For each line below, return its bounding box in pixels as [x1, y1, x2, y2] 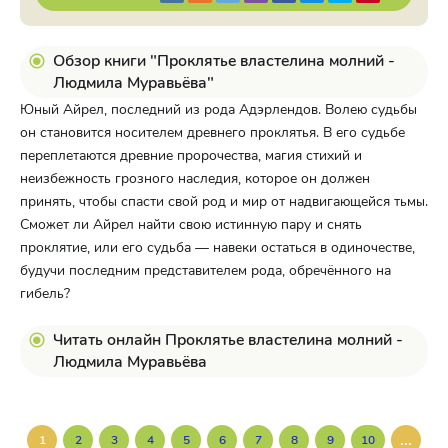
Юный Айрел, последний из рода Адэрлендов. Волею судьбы [20, 100, 417, 119]
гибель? [20, 284, 70, 303]
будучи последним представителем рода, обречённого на [20, 261, 391, 280]
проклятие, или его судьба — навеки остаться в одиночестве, [20, 238, 415, 257]
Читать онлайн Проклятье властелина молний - [53, 329, 403, 351]
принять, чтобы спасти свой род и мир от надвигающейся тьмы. [20, 192, 428, 211]
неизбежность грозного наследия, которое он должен [20, 169, 370, 188]
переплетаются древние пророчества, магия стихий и [20, 146, 362, 165]
